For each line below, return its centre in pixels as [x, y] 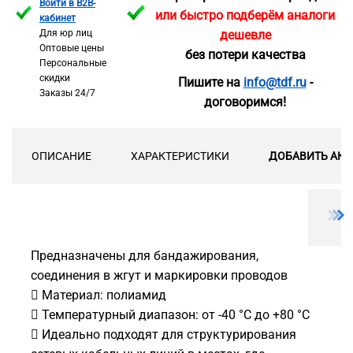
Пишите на [210, 82]
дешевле [245, 35]
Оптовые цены [72, 48]
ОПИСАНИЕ [61, 156]
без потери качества [245, 55]
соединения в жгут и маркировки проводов [159, 276]
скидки [55, 78]
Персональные [73, 63]
